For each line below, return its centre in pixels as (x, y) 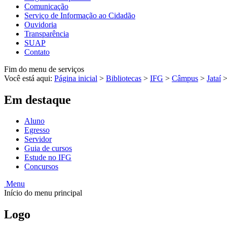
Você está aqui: (29, 78)
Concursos (41, 167)
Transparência (47, 33)
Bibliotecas (124, 78)
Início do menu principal (43, 193)
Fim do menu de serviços (44, 69)
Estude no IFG (48, 158)
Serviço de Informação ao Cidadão (80, 15)
